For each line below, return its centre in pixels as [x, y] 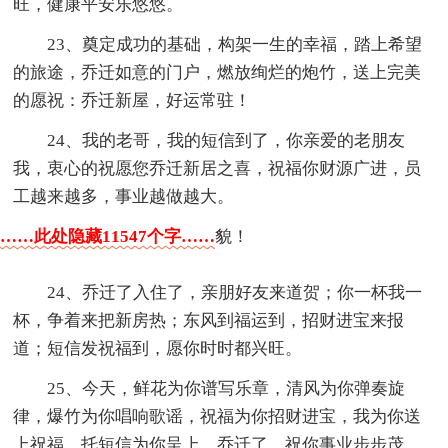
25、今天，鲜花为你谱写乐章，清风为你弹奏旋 [226, 388]
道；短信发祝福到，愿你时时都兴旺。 [158, 348]
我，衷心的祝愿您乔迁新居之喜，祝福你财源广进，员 [217, 168]
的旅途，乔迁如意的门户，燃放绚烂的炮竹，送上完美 [217, 72]
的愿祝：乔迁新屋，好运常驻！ [132, 100]
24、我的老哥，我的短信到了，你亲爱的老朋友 [226, 140]
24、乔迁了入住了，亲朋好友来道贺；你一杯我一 [235, 292]
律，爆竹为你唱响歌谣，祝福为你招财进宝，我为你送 [217, 416]
